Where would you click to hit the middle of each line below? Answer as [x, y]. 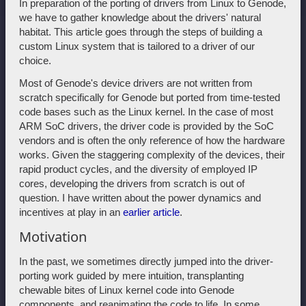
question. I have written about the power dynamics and [140, 197]
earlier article [151, 212]
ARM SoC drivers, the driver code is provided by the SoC [147, 126]
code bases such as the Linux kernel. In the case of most [146, 111]
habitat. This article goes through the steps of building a [141, 31]
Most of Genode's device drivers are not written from [136, 83]
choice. [35, 60]
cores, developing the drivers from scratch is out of [132, 183]
